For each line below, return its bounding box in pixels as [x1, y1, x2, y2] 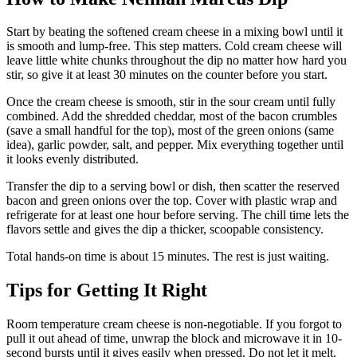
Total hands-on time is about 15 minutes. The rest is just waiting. [6, 249, 329, 264]
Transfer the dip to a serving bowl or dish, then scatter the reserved [6, 179, 339, 194]
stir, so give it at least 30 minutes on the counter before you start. [6, 68, 328, 82]
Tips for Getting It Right [6, 280, 207, 301]
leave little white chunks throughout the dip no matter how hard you [6, 53, 347, 68]
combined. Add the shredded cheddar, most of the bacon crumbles [6, 109, 337, 124]
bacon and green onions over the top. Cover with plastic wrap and [6, 194, 337, 208]
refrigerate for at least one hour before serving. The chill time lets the [6, 208, 349, 222]
